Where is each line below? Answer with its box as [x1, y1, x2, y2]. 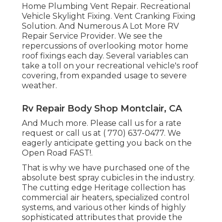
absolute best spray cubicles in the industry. [22, 172, 195, 182]
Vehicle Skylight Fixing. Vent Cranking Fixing [22, 11, 196, 21]
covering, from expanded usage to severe [22, 70, 187, 80]
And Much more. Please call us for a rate [22, 118, 181, 128]
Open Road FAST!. [22, 148, 93, 158]
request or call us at [22, 128, 103, 138]
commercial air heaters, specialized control [22, 192, 190, 202]
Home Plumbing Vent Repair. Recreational [22, 1, 191, 11]
